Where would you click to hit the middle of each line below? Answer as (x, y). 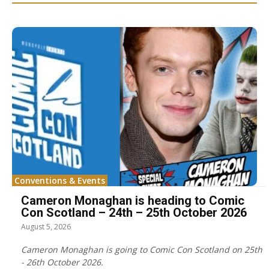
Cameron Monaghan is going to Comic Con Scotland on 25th (142, 250)
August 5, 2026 (46, 227)
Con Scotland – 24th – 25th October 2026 (134, 213)
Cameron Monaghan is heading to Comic (133, 201)
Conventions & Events (60, 181)
